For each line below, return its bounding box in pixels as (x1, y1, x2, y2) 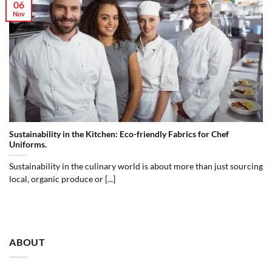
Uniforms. (9, 139, 47, 149)
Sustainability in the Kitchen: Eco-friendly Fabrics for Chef (9, 129, 229, 139)
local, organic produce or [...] (9, 174, 115, 184)
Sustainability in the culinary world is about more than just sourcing (9, 161, 263, 171)
